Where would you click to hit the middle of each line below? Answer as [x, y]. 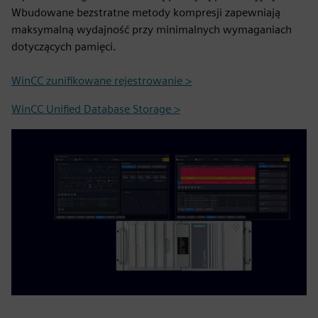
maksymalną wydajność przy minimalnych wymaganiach [152, 29]
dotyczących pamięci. [64, 46]
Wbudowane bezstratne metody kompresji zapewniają [146, 12]
